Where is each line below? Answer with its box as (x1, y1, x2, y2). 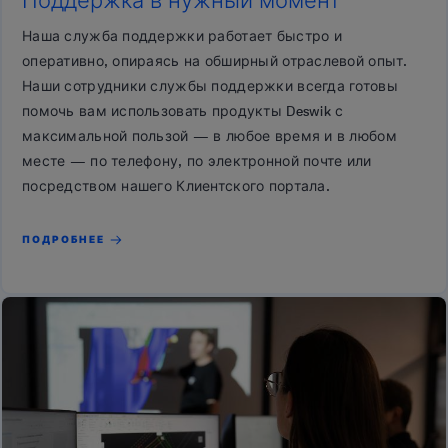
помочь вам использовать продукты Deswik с (22, 103, 344, 121)
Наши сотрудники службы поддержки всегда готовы (22, 78, 398, 96)
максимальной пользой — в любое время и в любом (22, 128, 397, 146)
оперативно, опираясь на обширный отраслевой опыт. (22, 53, 408, 71)
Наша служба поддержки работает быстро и (22, 28, 342, 46)
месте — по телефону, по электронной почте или (22, 153, 372, 171)
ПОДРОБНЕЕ (22, 233, 105, 247)
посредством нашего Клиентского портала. (22, 178, 330, 196)
